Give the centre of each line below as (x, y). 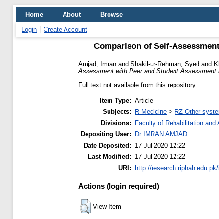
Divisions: (116, 123)
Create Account (65, 30)
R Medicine (151, 112)
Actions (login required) (119, 186)
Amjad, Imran (97, 64)
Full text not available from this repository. (138, 85)
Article (144, 101)
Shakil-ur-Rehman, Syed (165, 64)
